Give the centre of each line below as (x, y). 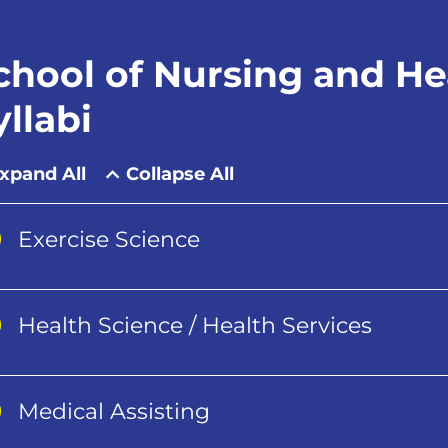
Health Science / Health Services (195, 325)
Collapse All (180, 173)
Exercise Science (109, 239)
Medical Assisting (114, 411)
